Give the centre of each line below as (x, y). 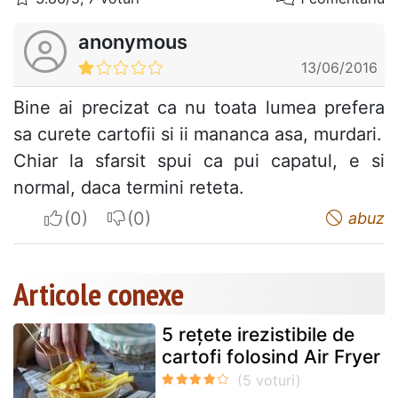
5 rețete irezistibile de (258, 334)
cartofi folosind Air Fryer (271, 356)
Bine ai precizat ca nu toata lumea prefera (199, 107)
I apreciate (107, 217)
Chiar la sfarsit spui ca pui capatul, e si (199, 160)
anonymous (133, 41)
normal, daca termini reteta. (129, 187)
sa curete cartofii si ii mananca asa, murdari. (198, 134)
